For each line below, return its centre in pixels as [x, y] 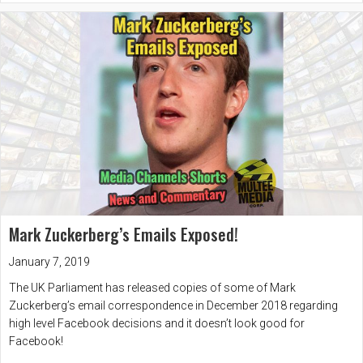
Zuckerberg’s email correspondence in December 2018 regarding [173, 305]
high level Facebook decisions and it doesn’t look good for [157, 323]
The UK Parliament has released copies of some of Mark [152, 287]
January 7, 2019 [49, 261]
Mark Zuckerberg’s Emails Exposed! [124, 234]
